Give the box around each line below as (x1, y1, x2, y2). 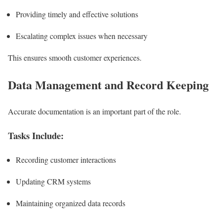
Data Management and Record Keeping (8, 75, 209, 93)
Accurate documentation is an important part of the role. (8, 106, 181, 117)
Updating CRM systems (16, 176, 91, 186)
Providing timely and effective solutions (16, 8, 138, 19)
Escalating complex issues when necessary (16, 30, 147, 41)
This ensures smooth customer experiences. (8, 52, 142, 63)
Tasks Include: (8, 129, 64, 143)
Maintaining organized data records (16, 197, 125, 208)
